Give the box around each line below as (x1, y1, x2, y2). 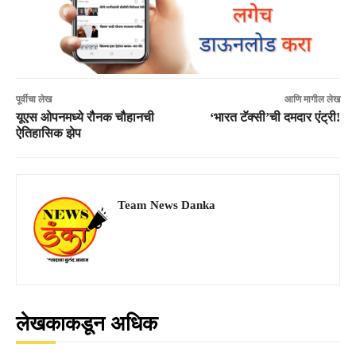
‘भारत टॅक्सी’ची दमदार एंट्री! (209, 110, 340, 124)
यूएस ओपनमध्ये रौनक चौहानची (16, 110, 154, 124)
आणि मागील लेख (284, 93, 340, 105)
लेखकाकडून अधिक (16, 311, 157, 335)
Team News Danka (118, 198, 215, 211)
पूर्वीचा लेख (16, 93, 52, 105)
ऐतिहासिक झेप (16, 126, 81, 140)
